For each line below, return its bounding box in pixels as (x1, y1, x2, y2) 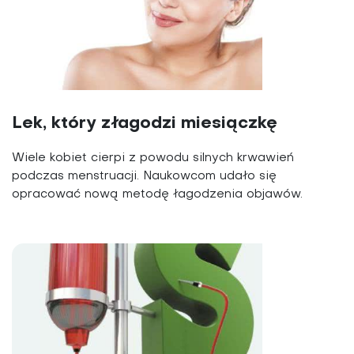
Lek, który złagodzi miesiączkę (12, 115, 277, 133)
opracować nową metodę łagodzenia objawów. (12, 189, 303, 201)
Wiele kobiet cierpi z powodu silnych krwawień (12, 153, 294, 164)
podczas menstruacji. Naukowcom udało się (12, 171, 277, 183)
